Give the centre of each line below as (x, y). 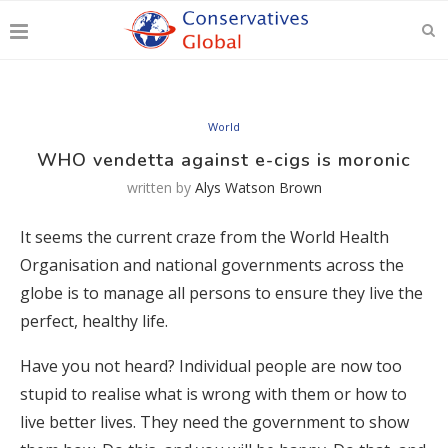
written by (160, 187)
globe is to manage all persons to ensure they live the (221, 293)
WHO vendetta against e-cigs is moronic (224, 160)
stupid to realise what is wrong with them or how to (213, 394)
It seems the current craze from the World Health (204, 237)
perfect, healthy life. (94, 321)
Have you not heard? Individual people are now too (211, 366)
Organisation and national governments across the (212, 265)
